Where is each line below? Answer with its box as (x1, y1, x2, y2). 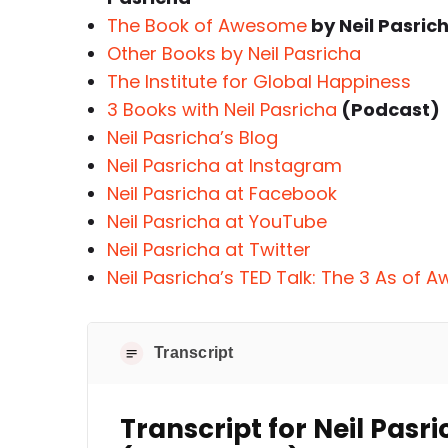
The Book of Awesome (107, 13, 307, 38)
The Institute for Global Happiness (107, 69, 411, 94)
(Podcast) (337, 97, 440, 122)
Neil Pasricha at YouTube (107, 209, 327, 234)
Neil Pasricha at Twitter (107, 237, 311, 262)
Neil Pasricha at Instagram (107, 153, 342, 178)
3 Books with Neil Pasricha (107, 97, 337, 122)
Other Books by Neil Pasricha (107, 41, 361, 66)
